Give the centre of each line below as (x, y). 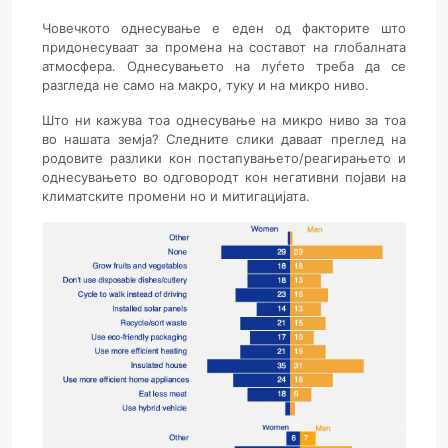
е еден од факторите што (304, 28)
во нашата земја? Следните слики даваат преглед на (224, 139)
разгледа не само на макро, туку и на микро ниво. (205, 85)
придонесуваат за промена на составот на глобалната (224, 47)
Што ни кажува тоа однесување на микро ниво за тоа (224, 120)
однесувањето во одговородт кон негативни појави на (224, 177)
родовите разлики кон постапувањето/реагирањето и (224, 158)
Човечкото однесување (122, 28)
